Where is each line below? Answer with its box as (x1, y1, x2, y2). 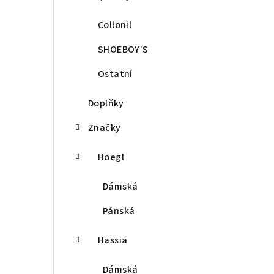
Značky (88, 121, 121, 135)
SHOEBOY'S (98, 43, 149, 56)
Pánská (103, 204, 135, 218)
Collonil (98, 18, 132, 32)
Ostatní (98, 67, 133, 81)
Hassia (98, 234, 128, 247)
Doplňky (88, 97, 124, 110)
